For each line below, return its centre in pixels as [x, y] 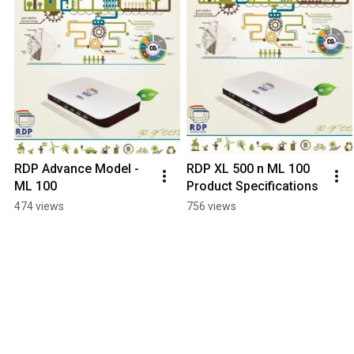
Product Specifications [252, 186]
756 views [211, 206]
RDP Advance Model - [77, 168]
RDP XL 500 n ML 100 [248, 168]
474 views [39, 206]
